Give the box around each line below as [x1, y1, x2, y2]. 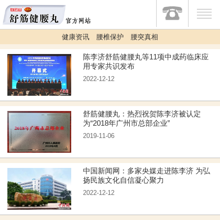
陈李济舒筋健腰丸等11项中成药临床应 [83, 53, 209, 61]
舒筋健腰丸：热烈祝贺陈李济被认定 [83, 110, 201, 118]
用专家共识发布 [83, 62, 135, 70]
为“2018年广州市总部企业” [83, 119, 170, 127]
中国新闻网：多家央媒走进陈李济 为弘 [83, 167, 211, 175]
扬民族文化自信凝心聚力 [83, 176, 165, 184]
